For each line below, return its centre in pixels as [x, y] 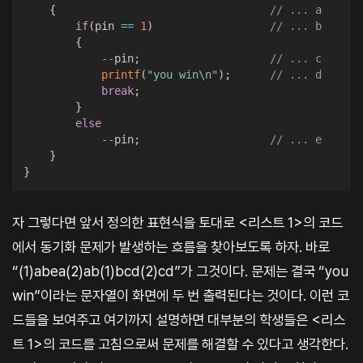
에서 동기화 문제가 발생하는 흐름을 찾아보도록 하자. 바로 [171, 246]
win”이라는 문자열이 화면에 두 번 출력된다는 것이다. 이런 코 [181, 295]
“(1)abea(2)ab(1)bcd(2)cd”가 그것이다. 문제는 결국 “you [180, 271]
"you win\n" [182, 75]
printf [120, 75]
